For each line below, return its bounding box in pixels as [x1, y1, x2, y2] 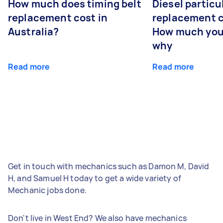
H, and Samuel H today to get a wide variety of [8, 172, 181, 184]
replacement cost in [8, 10, 108, 24]
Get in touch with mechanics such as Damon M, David [8, 160, 210, 172]
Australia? [8, 24, 59, 38]
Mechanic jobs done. [8, 184, 87, 196]
